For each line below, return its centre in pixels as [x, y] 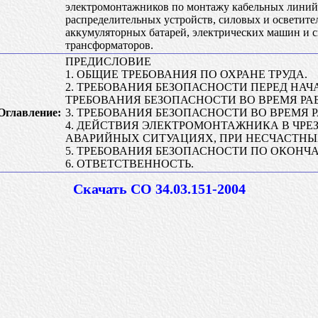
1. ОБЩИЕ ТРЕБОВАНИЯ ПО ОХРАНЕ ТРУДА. [186, 74]
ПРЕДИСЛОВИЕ [108, 61]
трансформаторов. [109, 45]
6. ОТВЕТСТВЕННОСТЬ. [130, 164]
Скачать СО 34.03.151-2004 [159, 189]
